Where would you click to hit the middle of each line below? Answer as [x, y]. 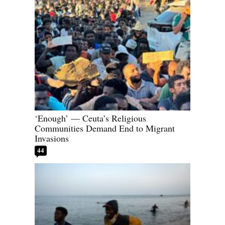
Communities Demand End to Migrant [105, 128]
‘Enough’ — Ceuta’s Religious [90, 118]
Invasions [52, 138]
